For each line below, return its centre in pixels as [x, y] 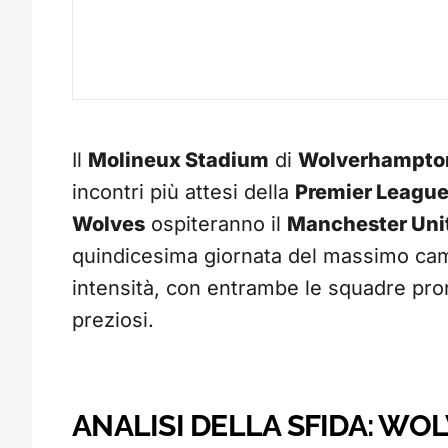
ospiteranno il [216, 224]
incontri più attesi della [183, 192]
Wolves [108, 224]
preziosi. [113, 320]
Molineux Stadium [178, 160]
